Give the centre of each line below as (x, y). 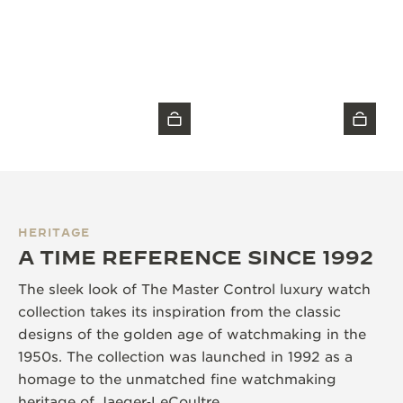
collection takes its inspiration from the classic (179, 312)
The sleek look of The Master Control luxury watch (194, 289)
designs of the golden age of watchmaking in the (192, 334)
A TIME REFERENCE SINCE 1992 (196, 256)
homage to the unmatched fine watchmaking (177, 379)
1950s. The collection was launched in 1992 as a (185, 357)
